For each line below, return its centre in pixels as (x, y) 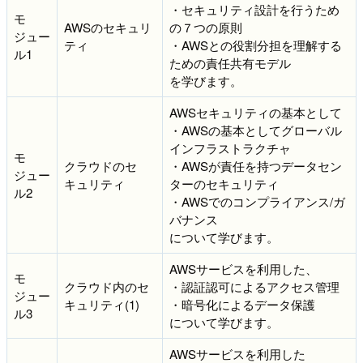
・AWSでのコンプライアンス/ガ (257, 201)
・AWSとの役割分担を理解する (256, 45)
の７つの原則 (206, 27)
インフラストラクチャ (230, 147)
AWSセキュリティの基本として (256, 112)
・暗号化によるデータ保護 (242, 304)
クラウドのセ (100, 165)
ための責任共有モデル (230, 62)
